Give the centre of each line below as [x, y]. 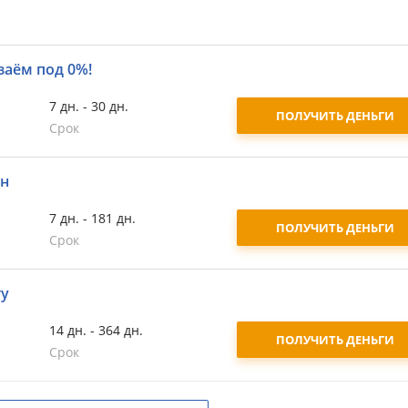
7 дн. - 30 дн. [88, 106]
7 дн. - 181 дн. [92, 218]
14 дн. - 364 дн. [96, 330]
